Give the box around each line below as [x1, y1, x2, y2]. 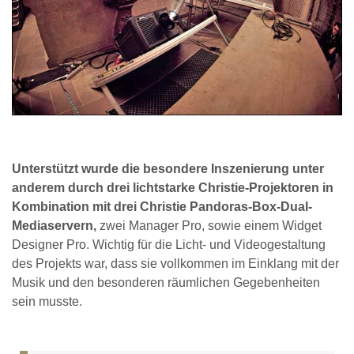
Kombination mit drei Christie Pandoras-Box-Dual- [12, 200, 312, 214]
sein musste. [12, 295, 82, 309]
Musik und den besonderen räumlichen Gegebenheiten [12, 276, 320, 290]
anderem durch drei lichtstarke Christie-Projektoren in [12, 181, 333, 195]
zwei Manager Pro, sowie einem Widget [96, 219, 322, 233]
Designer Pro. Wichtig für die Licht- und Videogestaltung [12, 238, 326, 252]
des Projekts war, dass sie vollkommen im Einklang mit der [12, 257, 339, 271]
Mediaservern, [12, 219, 96, 233]
